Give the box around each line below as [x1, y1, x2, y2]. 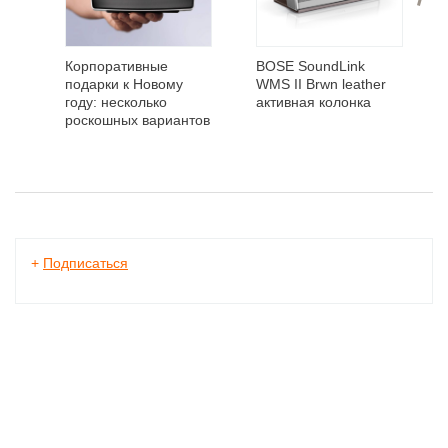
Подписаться [43, 255, 128, 271]
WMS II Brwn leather [256, 76, 386, 92]
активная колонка [256, 94, 371, 110]
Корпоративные [65, 58, 168, 74]
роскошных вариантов [65, 112, 210, 128]
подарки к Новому [65, 76, 183, 92]
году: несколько [65, 94, 167, 110]
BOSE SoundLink [256, 58, 365, 74]
